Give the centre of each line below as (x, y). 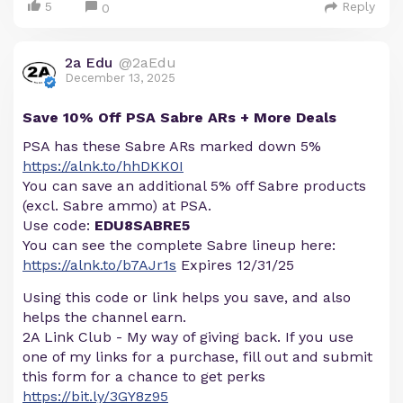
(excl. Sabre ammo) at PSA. (117, 206)
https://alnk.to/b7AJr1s (99, 265)
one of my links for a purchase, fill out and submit (197, 357)
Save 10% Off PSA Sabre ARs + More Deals (179, 118)
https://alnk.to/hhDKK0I (103, 166)
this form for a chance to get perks (144, 377)
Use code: (58, 226)
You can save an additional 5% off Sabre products (194, 186)
